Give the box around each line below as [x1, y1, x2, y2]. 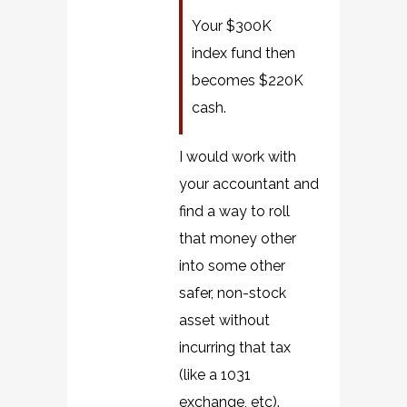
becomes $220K [192, 72, 303, 89]
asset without [179, 312, 270, 329]
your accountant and [179, 175, 319, 193]
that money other [179, 230, 296, 247]
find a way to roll [179, 203, 290, 220]
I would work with [179, 148, 296, 165]
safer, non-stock [179, 284, 286, 302]
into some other [179, 257, 285, 274]
